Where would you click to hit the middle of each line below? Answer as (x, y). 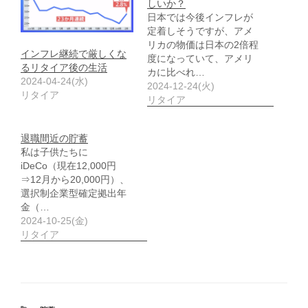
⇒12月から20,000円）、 (75, 179)
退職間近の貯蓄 (54, 138)
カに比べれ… (176, 72)
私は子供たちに (54, 152)
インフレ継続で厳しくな (74, 54)
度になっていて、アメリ (200, 58)
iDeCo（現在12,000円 (68, 165)
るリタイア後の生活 (64, 68)
